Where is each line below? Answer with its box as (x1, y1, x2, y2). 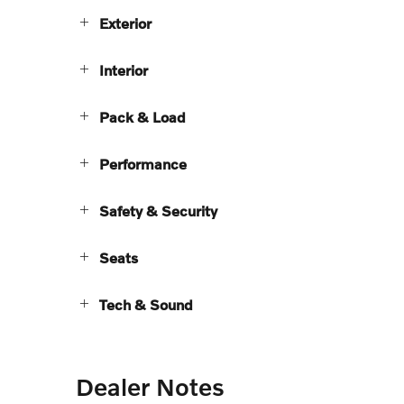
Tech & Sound (99, 295, 193, 313)
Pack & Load (99, 107, 186, 125)
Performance (99, 154, 187, 172)
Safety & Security (99, 201, 217, 219)
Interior (99, 60, 148, 78)
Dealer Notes (76, 372, 225, 400)
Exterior (99, 14, 151, 32)
